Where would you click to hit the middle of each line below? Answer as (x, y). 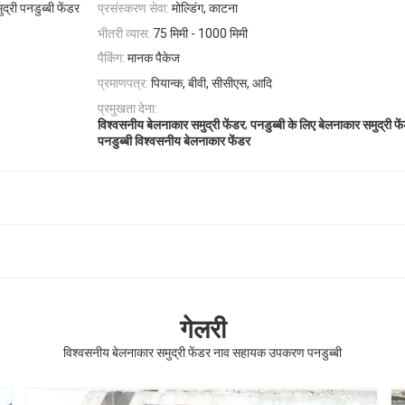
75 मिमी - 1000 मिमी (200, 33)
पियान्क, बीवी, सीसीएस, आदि (212, 84)
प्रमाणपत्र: (123, 84)
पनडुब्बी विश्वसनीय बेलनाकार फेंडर (174, 141)
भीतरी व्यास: (124, 33)
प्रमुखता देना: (127, 108)
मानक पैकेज (154, 58)
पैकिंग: (111, 58)
